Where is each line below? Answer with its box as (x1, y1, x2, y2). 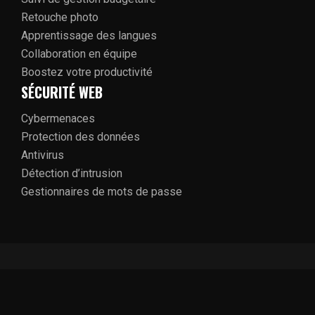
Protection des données (21, 129, 140, 143)
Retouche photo (21, 10, 98, 24)
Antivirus (21, 148, 64, 162)
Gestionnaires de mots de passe (21, 184, 182, 198)
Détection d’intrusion (21, 166, 122, 180)
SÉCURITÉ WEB (21, 81, 103, 103)
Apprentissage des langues (21, 28, 157, 42)
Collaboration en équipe (21, 46, 137, 60)
